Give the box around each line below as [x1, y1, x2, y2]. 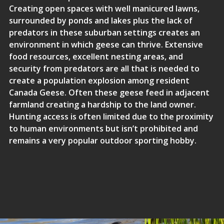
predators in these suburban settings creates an [8, 27, 200, 38]
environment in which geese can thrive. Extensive [8, 39, 203, 50]
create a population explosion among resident [8, 75, 189, 86]
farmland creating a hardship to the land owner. [8, 99, 196, 110]
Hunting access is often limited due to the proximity [8, 111, 213, 122]
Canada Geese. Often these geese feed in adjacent [8, 87, 209, 98]
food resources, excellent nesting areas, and [8, 51, 183, 62]
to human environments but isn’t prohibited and [8, 123, 198, 134]
